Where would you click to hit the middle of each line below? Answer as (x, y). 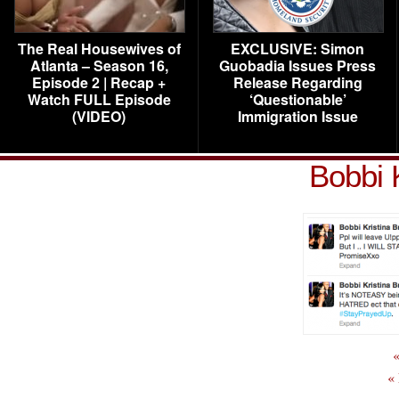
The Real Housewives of (99, 49)
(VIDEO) (99, 116)
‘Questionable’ (297, 99)
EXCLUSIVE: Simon (297, 49)
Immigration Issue (297, 116)
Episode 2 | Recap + (99, 82)
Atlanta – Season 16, (99, 65)
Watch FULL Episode (99, 99)
